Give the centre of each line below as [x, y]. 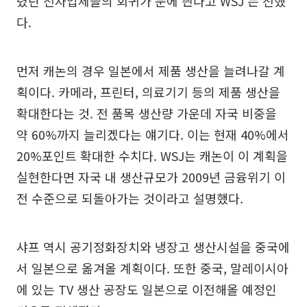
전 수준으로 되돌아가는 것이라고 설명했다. [130, 198]
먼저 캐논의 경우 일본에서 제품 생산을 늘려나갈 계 [151, 71]
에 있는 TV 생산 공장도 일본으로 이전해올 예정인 [147, 290]
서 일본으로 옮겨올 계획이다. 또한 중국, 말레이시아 [152, 268]
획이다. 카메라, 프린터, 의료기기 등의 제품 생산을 [148, 92]
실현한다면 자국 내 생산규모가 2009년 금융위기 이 [151, 177]
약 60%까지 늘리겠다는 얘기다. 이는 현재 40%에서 [153, 135]
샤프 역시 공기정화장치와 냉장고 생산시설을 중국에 [153, 247]
